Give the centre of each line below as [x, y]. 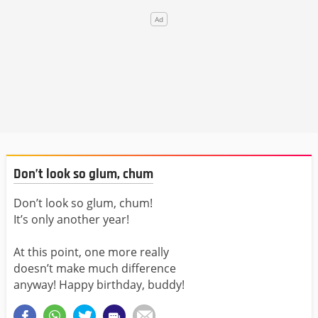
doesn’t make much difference [95, 268]
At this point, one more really [91, 252]
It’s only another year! [71, 219]
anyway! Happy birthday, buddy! [99, 284]
